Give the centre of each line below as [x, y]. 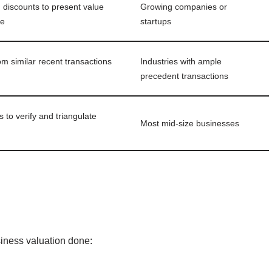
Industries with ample [181, 61]
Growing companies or [184, 6]
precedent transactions [184, 76]
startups [156, 21]
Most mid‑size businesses [190, 123]
